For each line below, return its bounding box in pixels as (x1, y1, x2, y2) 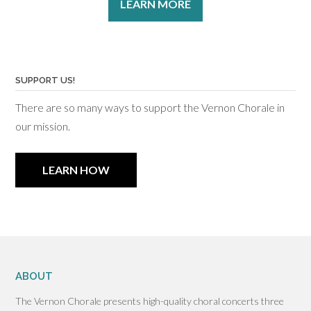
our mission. (15, 119, 70, 133)
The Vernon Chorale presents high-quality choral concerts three (15, 295, 284, 308)
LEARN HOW (42, 163, 110, 177)
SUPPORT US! (15, 75, 75, 86)
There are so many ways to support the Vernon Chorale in (15, 101, 285, 115)
